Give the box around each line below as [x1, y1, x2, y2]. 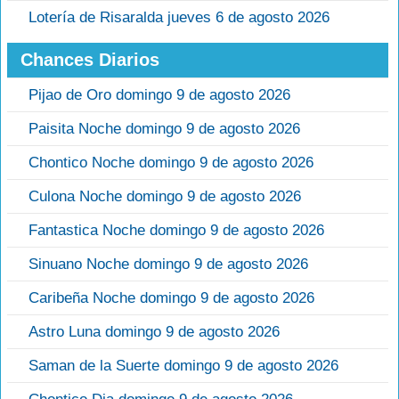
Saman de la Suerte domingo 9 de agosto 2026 [28, 357, 338, 374]
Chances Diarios [20, 50, 159, 69]
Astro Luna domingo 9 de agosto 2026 [28, 323, 280, 340]
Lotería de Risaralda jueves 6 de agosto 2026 [28, 9, 330, 26]
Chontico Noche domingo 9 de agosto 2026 [28, 154, 313, 171]
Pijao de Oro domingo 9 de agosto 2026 [28, 86, 290, 103]
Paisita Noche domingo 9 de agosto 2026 [28, 120, 300, 137]
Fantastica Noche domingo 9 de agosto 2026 [28, 222, 324, 239]
